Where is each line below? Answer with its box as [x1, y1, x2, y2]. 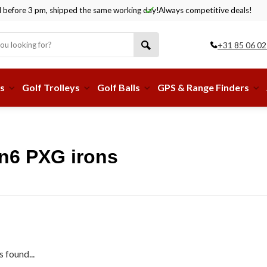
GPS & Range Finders [157, 82, 249, 93]
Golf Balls [97, 82, 140, 93]
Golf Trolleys [22, 82, 80, 93]
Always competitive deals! [157, 5, 252, 15]
